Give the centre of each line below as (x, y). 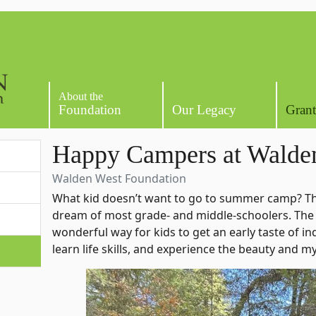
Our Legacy (204, 110)
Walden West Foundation (120, 179)
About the (81, 97)
